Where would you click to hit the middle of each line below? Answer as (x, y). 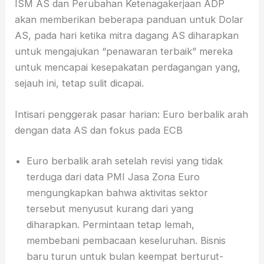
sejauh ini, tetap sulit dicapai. (80, 83)
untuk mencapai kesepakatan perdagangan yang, (128, 67)
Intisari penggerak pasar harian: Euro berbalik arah (132, 114)
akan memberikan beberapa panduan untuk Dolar (129, 19)
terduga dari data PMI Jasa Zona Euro (113, 176)
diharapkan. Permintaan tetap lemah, (111, 224)
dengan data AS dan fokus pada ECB (99, 130)
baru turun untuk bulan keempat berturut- (125, 256)
